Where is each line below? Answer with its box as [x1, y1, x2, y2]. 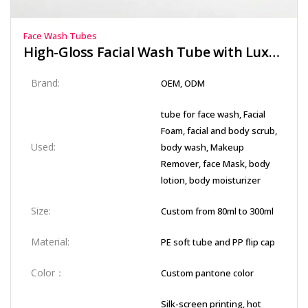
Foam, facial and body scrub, [161, 124, 277, 137]
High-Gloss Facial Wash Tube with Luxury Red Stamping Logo [268, 43, 280, 61]
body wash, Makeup [161, 141, 244, 153]
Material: [31, 235, 69, 248]
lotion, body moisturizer [161, 174, 261, 186]
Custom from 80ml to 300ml [161, 205, 274, 217]
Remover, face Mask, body [161, 157, 270, 170]
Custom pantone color [161, 267, 254, 279]
